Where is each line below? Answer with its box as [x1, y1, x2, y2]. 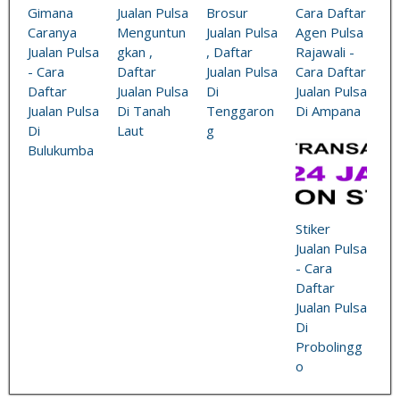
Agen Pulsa [296, 23, 363, 42]
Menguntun [117, 23, 186, 42]
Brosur [206, 4, 248, 22]
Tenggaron [206, 102, 274, 121]
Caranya [28, 23, 77, 42]
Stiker [296, 220, 330, 238]
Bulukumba [28, 141, 94, 160]
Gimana [28, 4, 73, 22]
